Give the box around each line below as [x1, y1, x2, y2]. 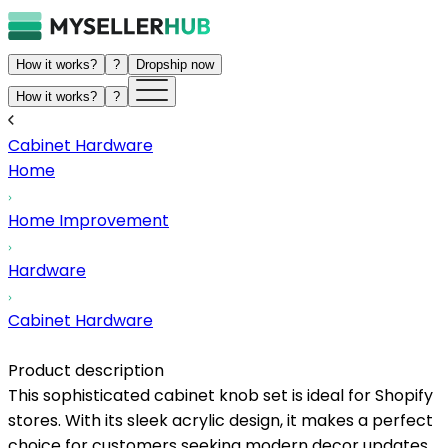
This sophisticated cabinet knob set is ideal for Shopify [8, 384, 433, 407]
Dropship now [136, 57, 214, 72]
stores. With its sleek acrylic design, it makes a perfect [8, 409, 433, 432]
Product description [8, 359, 164, 382]
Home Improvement [8, 209, 169, 232]
